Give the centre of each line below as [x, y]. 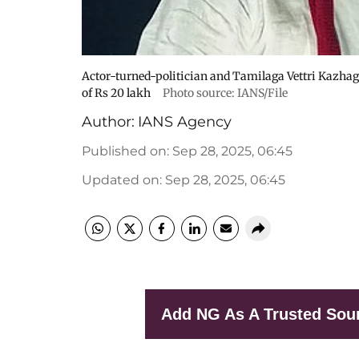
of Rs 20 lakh [117, 93]
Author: [108, 122]
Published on [124, 151]
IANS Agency [185, 122]
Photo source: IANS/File [225, 93]
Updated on [121, 180]
